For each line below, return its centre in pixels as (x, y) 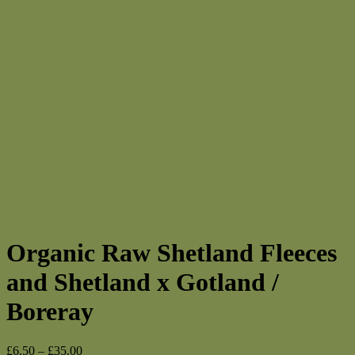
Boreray (50, 312)
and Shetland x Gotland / (143, 282)
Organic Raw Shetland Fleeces (172, 253)
